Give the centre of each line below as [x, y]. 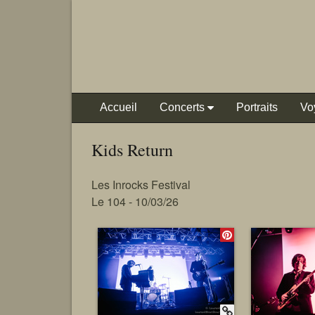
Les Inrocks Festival [141, 185]
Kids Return [132, 150]
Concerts [182, 107]
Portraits [257, 107]
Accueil [118, 107]
